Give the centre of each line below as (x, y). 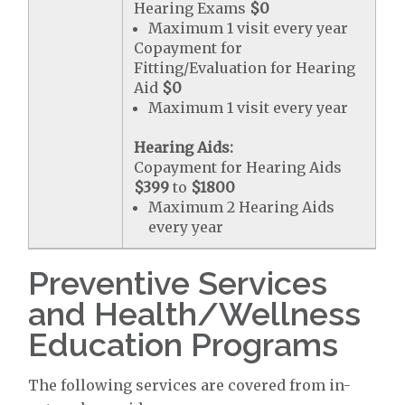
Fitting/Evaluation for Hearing (245, 67)
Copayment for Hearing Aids (238, 167)
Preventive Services (178, 283)
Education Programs (184, 344)
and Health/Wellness (195, 313)
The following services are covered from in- (190, 385)
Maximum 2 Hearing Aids (242, 207)
